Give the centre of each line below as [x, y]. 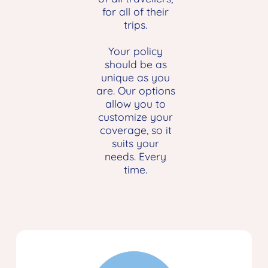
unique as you [136, 77]
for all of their [136, 12]
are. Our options [135, 91]
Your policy [136, 51]
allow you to [136, 104]
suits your [136, 143]
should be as [135, 64]
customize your [136, 117]
